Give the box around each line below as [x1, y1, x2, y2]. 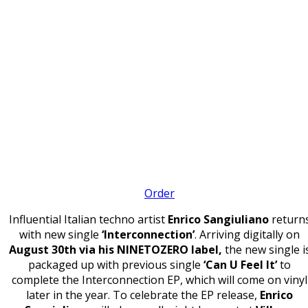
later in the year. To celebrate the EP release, [26, 287, 260, 303]
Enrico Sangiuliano [167, 212, 269, 228]
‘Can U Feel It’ [203, 257, 277, 273]
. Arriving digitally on [195, 227, 300, 243]
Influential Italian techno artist [8, 212, 168, 228]
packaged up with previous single [28, 257, 203, 273]
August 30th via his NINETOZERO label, [8, 242, 222, 258]
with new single [19, 227, 102, 243]
